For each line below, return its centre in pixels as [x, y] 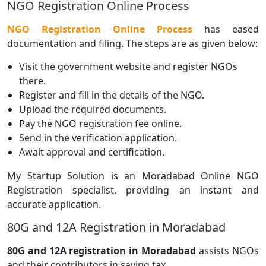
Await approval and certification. [92, 152]
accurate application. [54, 204]
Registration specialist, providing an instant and [133, 190]
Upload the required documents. [93, 109]
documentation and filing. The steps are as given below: [132, 43]
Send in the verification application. [98, 137]
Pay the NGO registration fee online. [100, 123]
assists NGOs [227, 250]
